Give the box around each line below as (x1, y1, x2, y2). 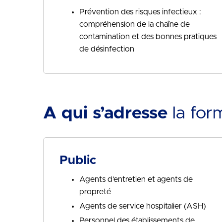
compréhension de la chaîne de (79, 20, 190, 28)
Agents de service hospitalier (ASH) (79, 202, 206, 210)
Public (59, 154, 96, 166)
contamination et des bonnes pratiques (79, 33, 217, 41)
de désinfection (79, 45, 134, 53)
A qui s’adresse (43, 105, 167, 122)
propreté (79, 188, 111, 196)
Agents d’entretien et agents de (79, 175, 193, 183)
